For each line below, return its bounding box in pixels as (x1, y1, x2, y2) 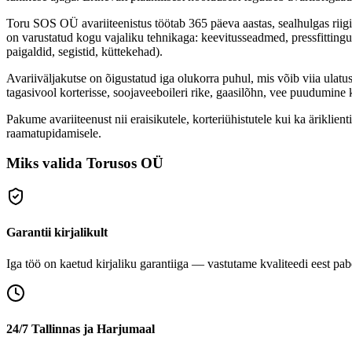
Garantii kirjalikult (6, 225, 108, 240)
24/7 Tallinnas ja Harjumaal (6, 321, 155, 335)
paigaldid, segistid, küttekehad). (6, 44, 163, 58)
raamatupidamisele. (6, 126, 101, 140)
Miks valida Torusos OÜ (6, 155, 163, 172)
